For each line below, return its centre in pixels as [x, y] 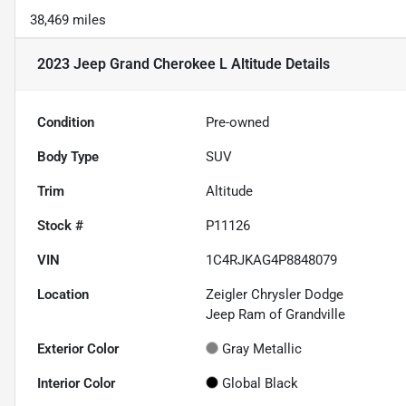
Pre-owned [238, 123]
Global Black [261, 384]
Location [63, 295]
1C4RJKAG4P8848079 [272, 261]
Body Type [68, 157]
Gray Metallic [262, 349]
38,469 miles [68, 20]
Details [306, 64]
